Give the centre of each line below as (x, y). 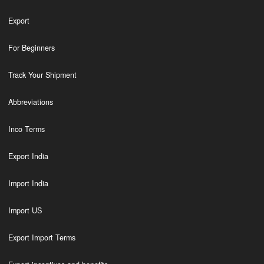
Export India (28, 156)
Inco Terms (26, 129)
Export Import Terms (42, 237)
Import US (25, 210)
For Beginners (31, 48)
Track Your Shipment (42, 75)
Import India (28, 183)
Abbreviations (30, 102)
